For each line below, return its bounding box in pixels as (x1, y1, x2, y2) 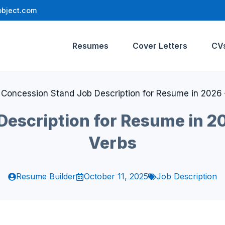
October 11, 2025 (84, 171, 148, 181)
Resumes (72, 41, 108, 51)
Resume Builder (16, 171, 76, 181)
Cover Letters (133, 41, 187, 51)
